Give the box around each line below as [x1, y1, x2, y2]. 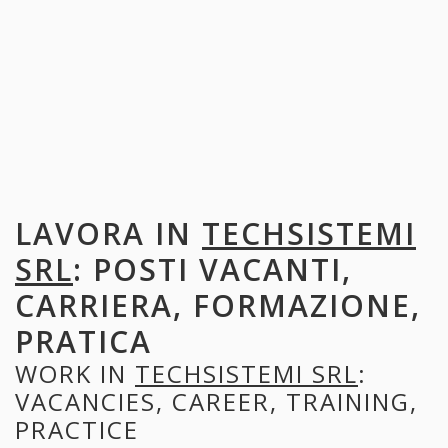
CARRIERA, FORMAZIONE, [15, 284, 421, 326]
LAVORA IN [15, 212, 202, 254]
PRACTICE [15, 412, 139, 446]
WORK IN [15, 356, 135, 390]
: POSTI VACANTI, [73, 248, 352, 290]
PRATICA [15, 320, 152, 362]
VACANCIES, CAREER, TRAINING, [15, 384, 418, 418]
